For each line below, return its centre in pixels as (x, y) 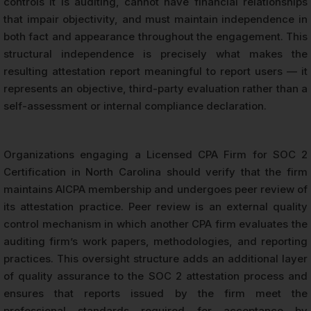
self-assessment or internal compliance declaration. (135, 106)
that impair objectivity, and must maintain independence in (155, 19)
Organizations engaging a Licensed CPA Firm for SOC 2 (155, 154)
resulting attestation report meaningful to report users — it (155, 71)
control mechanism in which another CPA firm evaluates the (155, 224)
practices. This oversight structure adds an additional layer (155, 258)
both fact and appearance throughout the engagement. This (155, 36)
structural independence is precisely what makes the (155, 53)
